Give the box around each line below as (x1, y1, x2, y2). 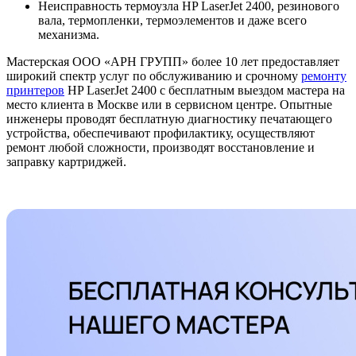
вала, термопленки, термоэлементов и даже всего (38, 14, 307, 28)
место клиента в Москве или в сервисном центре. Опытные (6, 98, 332, 112)
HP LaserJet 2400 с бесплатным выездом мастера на (64, 83, 345, 98)
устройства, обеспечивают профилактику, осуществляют (6, 126, 315, 141)
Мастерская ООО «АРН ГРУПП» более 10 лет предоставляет (6, 55, 339, 69)
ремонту (301, 69, 346, 83)
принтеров (6, 83, 64, 98)
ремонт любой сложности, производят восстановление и (6, 141, 315, 155)
